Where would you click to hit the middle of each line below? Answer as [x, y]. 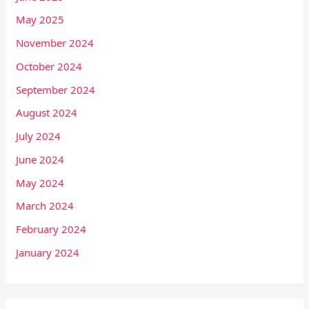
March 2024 [45, 206]
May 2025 [40, 20]
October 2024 [49, 66]
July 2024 [39, 136]
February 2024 [51, 229]
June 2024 [40, 159]
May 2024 [40, 182]
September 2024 [56, 89]
